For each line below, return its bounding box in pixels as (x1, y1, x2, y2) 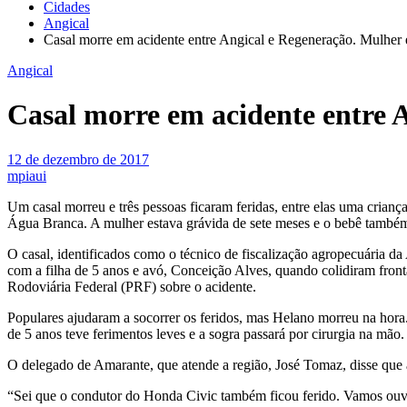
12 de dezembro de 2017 (7, 151, 149, 167)
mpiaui (7, 167, 46, 184)
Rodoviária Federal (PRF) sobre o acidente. (7, 278, 260, 294)
